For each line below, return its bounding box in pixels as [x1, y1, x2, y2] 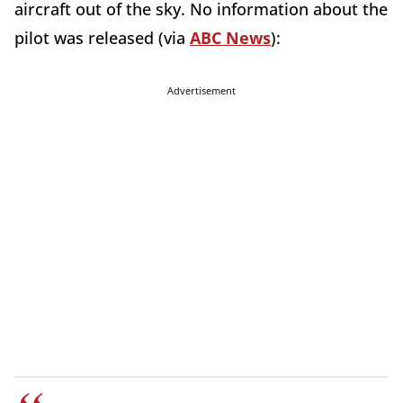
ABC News [190, 27, 271, 49]
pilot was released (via [14, 27, 190, 49]
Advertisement [167, 84, 236, 98]
